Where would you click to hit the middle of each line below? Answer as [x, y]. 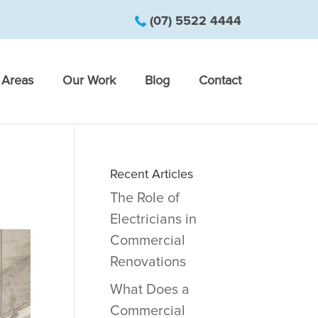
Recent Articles [151, 174]
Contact [220, 80]
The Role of [144, 198]
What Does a [149, 290]
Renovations [148, 262]
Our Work [89, 80]
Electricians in [153, 219]
